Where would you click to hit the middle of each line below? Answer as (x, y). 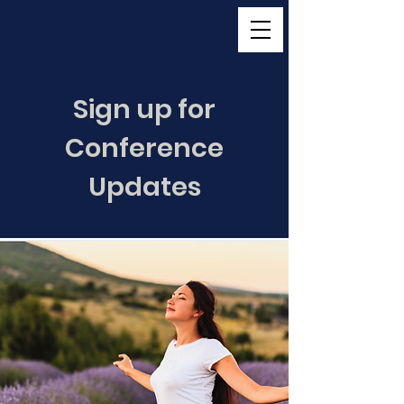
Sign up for (144, 109)
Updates (144, 187)
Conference (144, 148)
